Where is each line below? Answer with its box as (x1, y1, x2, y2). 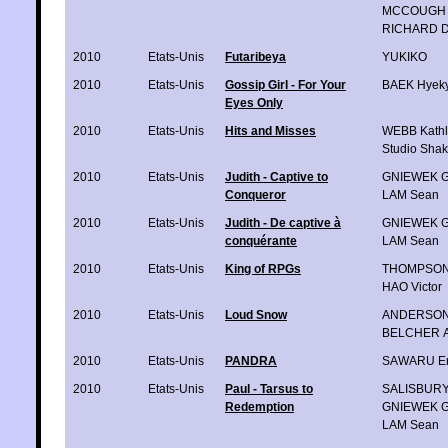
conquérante (225, 233, 297, 248)
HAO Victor (382, 279, 442, 294)
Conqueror (225, 187, 286, 202)
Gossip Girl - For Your (225, 77, 346, 92)
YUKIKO (382, 49, 427, 64)
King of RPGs (225, 261, 301, 276)
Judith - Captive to (225, 169, 328, 184)
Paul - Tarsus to (225, 381, 313, 396)
